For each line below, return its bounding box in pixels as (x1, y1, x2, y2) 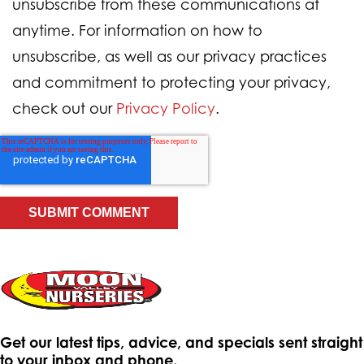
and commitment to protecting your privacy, (12, 72, 331, 91)
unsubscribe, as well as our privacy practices (12, 46, 327, 65)
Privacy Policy (116, 98, 215, 117)
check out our (12, 98, 116, 117)
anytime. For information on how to (12, 20, 262, 39)
